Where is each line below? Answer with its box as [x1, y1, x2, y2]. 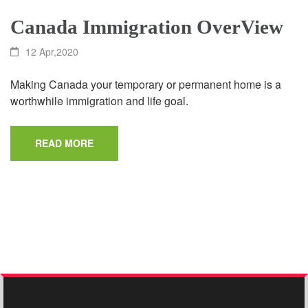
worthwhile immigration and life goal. [10, 92, 188, 109]
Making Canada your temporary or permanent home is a [10, 76, 281, 92]
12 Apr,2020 [25, 44, 79, 58]
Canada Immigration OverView [10, 15, 283, 38]
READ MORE [35, 135, 93, 150]
